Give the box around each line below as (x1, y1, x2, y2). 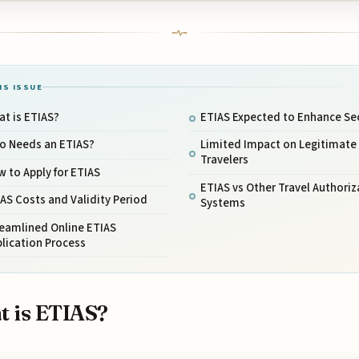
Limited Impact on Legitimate (200, 136, 357, 154)
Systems (200, 194, 245, 212)
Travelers (200, 151, 248, 169)
